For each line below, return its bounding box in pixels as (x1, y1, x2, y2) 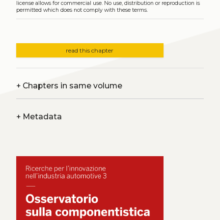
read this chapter (66, 47, 114, 55)
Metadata (20, 112, 62, 122)
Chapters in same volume (20, 81, 122, 91)
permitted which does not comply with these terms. (16, 6, 148, 13)
